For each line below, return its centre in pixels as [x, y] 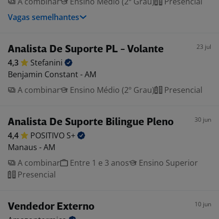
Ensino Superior [167, 163]
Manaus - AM [32, 147]
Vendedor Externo [51, 207]
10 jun [203, 204]
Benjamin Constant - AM [52, 74]
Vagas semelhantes [44, 17]
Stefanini [47, 63]
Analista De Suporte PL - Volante [86, 50]
